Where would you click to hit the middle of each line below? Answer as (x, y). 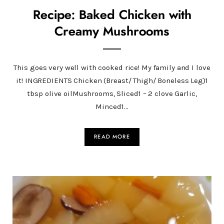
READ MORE (112, 136)
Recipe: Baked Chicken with (112, 15)
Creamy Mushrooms (112, 31)
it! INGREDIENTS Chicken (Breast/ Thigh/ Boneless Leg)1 (112, 80)
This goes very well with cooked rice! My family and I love (112, 67)
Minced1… (112, 106)
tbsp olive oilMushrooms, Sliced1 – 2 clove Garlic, (112, 93)
